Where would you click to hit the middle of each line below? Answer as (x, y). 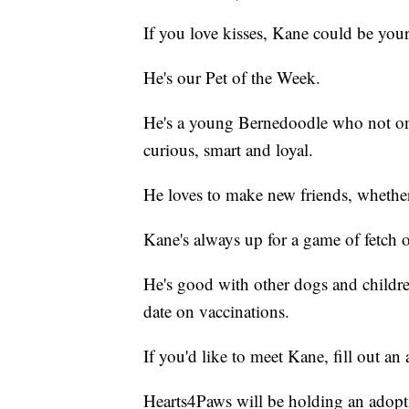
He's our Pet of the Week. (232, 77)
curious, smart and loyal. (228, 149)
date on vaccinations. (216, 310)
